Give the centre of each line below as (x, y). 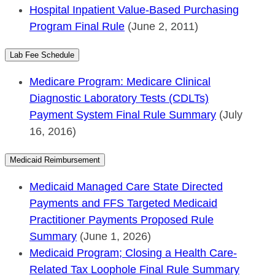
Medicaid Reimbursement (55, 160)
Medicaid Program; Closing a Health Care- (133, 253)
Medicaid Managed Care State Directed (126, 186)
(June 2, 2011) (161, 26)
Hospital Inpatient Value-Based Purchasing (134, 10)
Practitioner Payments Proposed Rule (122, 219)
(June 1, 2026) (114, 236)
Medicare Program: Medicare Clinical (120, 81)
